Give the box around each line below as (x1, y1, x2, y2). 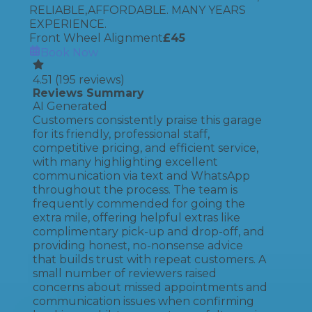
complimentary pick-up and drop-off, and (33, 225, 265, 238)
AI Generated (33, 100, 107, 113)
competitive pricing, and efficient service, (33, 141, 258, 155)
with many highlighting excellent (33, 155, 218, 169)
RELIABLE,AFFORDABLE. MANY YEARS (29, 3, 246, 17)
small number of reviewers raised (33, 267, 217, 280)
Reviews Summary (33, 86, 144, 100)
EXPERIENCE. (29, 17, 107, 31)
